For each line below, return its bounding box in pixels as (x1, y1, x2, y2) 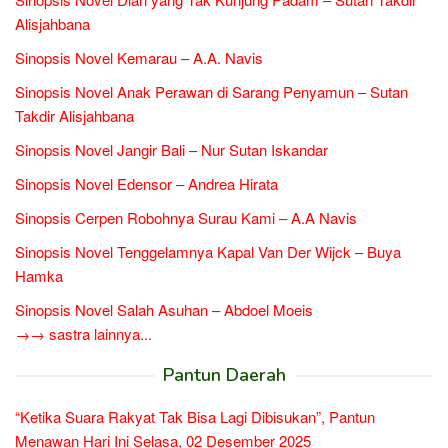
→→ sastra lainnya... (15, 322, 152, 344)
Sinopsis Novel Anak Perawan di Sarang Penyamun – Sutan (15, 80, 408, 102)
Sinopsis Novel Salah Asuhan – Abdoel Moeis (15, 298, 313, 320)
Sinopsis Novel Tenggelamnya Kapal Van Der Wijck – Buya (15, 240, 401, 262)
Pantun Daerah (162, 362, 286, 387)
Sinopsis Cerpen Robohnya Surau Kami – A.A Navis (15, 206, 357, 228)
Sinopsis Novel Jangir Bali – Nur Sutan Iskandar (15, 138, 328, 160)
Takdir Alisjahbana (15, 104, 134, 126)
